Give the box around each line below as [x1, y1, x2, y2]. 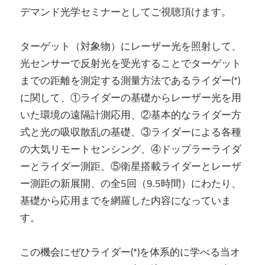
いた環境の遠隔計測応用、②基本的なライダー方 [20, 106, 241, 122]
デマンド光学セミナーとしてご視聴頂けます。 [20, 4, 231, 20]
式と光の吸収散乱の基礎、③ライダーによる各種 [20, 124, 241, 140]
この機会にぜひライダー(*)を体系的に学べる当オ [20, 244, 240, 260]
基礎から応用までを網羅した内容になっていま [20, 192, 231, 208]
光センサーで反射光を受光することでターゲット [20, 55, 241, 71]
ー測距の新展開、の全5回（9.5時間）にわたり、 [20, 175, 241, 191]
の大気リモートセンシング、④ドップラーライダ [20, 141, 241, 157]
